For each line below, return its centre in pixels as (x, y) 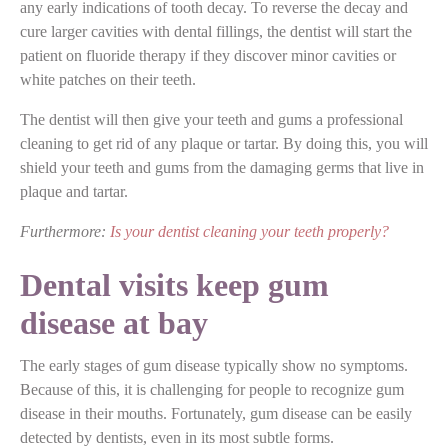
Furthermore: (65, 231)
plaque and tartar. (74, 191)
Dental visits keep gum (174, 284)
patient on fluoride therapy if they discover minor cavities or (208, 55)
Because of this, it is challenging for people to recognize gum (212, 389)
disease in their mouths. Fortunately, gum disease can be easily (216, 413)
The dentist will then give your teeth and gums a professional (211, 119)
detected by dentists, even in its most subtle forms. (177, 437)
